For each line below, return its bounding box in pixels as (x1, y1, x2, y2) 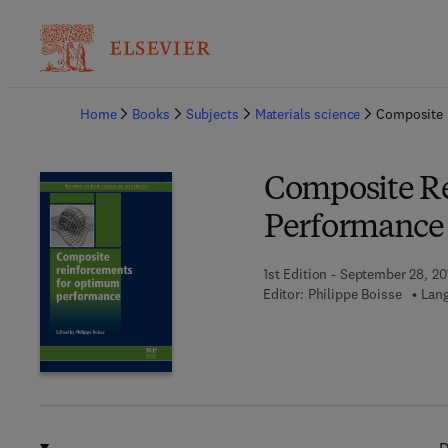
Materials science (254, 105, 361, 123)
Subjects (185, 105, 239, 123)
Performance (263, 213, 444, 245)
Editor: (262, 285, 304, 303)
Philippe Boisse (307, 285, 402, 303)
